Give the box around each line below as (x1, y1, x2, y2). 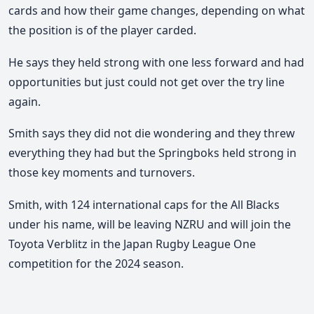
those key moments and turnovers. (8, 165, 195, 181)
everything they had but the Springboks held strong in (8, 145, 296, 161)
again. (8, 93, 41, 109)
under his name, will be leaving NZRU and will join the (8, 217, 291, 233)
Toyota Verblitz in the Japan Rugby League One (8, 236, 256, 252)
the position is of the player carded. (8, 22, 196, 39)
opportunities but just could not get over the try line (8, 74, 285, 90)
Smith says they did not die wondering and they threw (8, 125, 295, 142)
